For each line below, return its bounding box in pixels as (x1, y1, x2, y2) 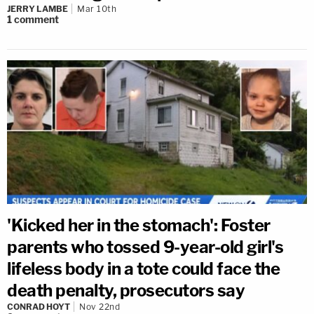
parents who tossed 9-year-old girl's (7, 237, 283, 257)
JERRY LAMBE (7, 4, 68, 15)
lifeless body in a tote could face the (7, 259, 280, 279)
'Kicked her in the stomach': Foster (7, 215, 271, 235)
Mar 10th (77, 4, 116, 15)
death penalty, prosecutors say (7, 280, 245, 301)
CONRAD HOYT (7, 301, 70, 312)
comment (14, 13, 59, 26)
